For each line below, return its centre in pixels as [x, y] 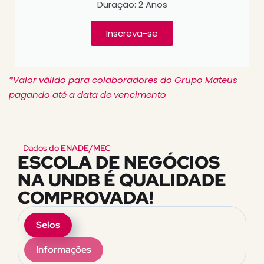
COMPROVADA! [86, 198]
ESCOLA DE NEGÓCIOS [119, 162]
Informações [64, 250]
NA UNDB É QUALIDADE [122, 180]
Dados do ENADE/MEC [67, 148]
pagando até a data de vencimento [88, 95]
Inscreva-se [132, 34]
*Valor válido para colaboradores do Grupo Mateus [123, 80]
